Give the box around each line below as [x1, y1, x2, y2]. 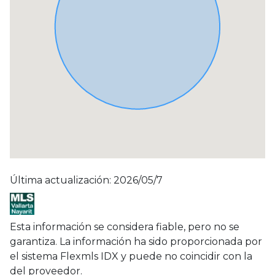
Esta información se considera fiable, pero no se [10, 221, 239, 233]
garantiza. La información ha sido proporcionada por [10, 236, 262, 248]
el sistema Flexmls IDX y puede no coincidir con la [10, 250, 252, 263]
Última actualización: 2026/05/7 [10, 174, 163, 187]
